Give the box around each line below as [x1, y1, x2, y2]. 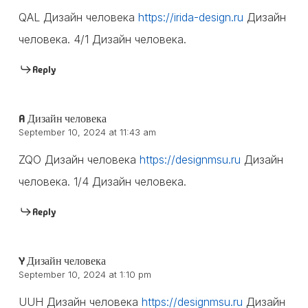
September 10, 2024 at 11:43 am [18, 126, 156, 137]
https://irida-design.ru [137, 10, 243, 24]
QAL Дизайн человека [18, 10, 138, 24]
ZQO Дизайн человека [18, 152, 140, 166]
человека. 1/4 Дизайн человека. [18, 174, 186, 188]
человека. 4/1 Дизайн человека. [18, 32, 186, 46]
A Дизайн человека [18, 111, 107, 126]
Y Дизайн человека [18, 253, 106, 268]
